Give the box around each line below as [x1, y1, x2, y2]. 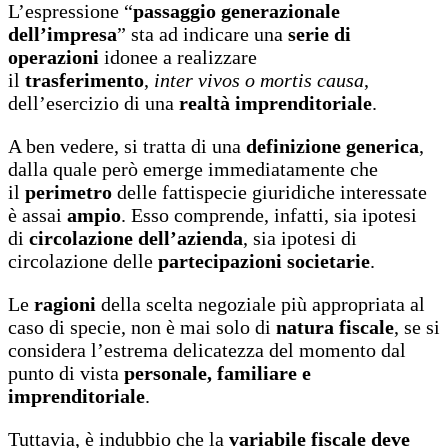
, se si [394, 315, 440, 338]
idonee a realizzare [99, 45, 257, 68]
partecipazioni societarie [158, 249, 370, 272]
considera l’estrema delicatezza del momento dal [8, 338, 406, 361]
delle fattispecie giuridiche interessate [112, 180, 427, 203]
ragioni [34, 292, 96, 315]
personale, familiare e [124, 361, 311, 384]
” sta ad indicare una [117, 22, 288, 45]
